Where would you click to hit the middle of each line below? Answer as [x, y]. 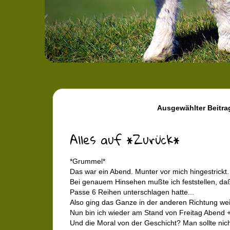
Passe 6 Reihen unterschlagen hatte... [132, 192]
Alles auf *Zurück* [125, 140]
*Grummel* [88, 161]
